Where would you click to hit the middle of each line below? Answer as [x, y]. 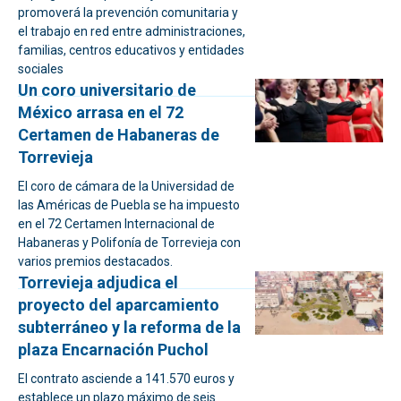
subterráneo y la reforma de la [129, 327]
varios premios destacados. [95, 261]
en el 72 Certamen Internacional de [116, 224]
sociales [41, 69]
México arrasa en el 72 [101, 112]
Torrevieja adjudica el [98, 282]
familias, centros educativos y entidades [131, 50]
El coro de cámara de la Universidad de [126, 186]
